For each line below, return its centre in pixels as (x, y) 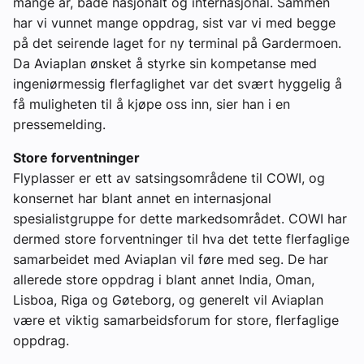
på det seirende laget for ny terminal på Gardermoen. (177, 43)
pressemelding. (61, 125)
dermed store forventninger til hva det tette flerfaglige (181, 239)
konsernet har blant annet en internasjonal (142, 199)
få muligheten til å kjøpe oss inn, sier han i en (152, 104)
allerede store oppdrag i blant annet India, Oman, (164, 280)
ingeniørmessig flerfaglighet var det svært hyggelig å (178, 84)
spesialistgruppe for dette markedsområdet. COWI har (180, 219)
